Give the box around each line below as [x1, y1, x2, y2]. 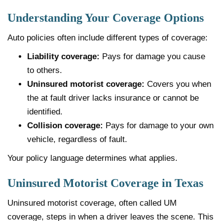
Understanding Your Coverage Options [7, 11, 204, 24]
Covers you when [145, 79, 211, 89]
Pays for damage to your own [103, 120, 214, 130]
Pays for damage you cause [100, 51, 205, 61]
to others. [27, 65, 62, 75]
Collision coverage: [27, 120, 103, 130]
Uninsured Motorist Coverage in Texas [7, 176, 203, 189]
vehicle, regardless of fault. [27, 134, 127, 144]
